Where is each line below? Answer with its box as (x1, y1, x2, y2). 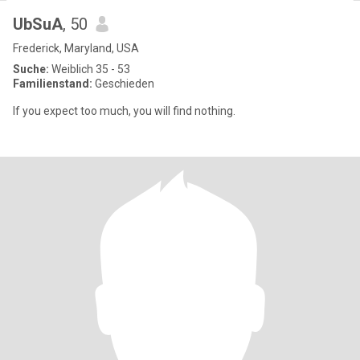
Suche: (13, 63, 49, 76)
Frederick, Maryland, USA (13, 42, 139, 55)
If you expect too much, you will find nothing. (13, 104, 235, 117)
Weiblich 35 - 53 (49, 63, 130, 76)
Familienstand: (13, 77, 92, 90)
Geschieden (92, 77, 154, 90)
